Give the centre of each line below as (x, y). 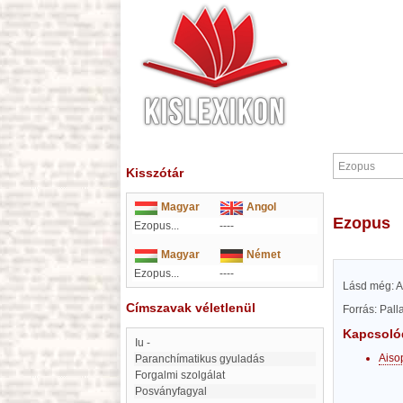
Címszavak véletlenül (191, 308)
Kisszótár (155, 173)
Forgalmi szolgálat (183, 375)
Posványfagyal (175, 391)
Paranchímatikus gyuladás (203, 359)
